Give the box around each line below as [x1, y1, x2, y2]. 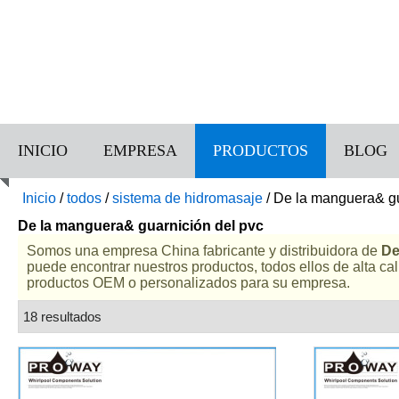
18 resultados [23, 309, 102, 324]
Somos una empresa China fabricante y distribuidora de [27, 243, 381, 258]
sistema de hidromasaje [112, 191, 263, 206]
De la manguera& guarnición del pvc [18, 218, 264, 233]
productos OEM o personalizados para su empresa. [27, 275, 350, 290]
